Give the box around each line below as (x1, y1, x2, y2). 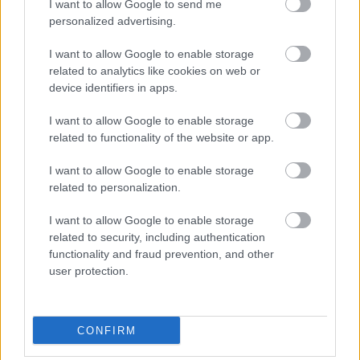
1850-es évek (194, 268, 271, 284)
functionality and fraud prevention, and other (49, 247, 274, 260)
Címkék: (12, 268, 56, 284)
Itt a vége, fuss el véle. (12, 145, 148, 164)
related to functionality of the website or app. (49, 131, 274, 144)
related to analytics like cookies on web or (49, 64, 260, 77)
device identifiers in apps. (49, 81, 178, 94)
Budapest (56, 268, 110, 284)
